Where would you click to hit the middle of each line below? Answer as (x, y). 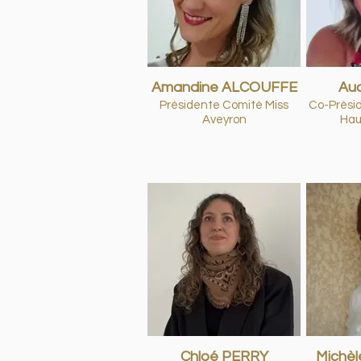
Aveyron (224, 120)
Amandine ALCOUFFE (224, 87)
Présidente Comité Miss (224, 105)
